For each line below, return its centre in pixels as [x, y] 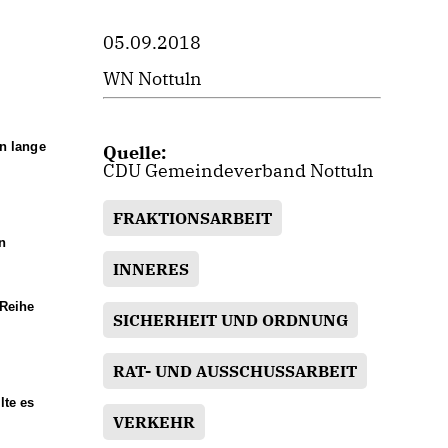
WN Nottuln [153, 78]
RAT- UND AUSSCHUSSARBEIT [235, 371]
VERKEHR [154, 422]
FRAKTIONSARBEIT [193, 218]
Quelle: [135, 152]
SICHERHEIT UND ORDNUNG [231, 320]
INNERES [151, 269]
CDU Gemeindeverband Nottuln [239, 170]
